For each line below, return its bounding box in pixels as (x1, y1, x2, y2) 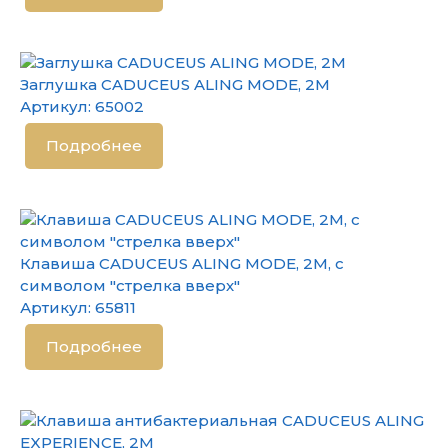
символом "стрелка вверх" (20, 276, 240, 295)
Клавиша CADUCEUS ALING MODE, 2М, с (20, 254, 344, 273)
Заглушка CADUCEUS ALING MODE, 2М (20, 75, 330, 94)
